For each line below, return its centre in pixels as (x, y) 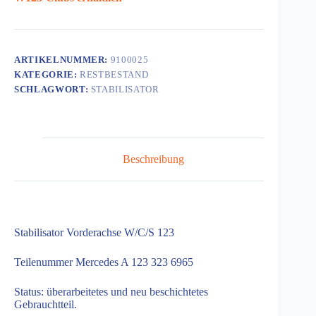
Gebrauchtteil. (45, 304)
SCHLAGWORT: (53, 90)
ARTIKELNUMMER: (62, 60)
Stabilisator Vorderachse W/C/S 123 (94, 232)
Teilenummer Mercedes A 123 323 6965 (104, 262)
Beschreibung (153, 159)
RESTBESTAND (114, 75)
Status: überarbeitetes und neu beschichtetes (111, 291)
